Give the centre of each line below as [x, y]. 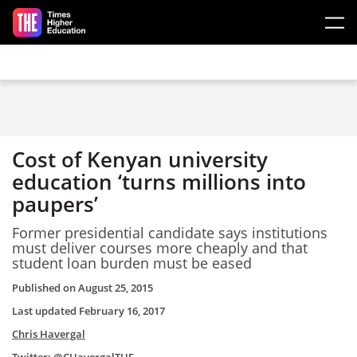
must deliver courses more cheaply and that [160, 247]
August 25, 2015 [116, 288]
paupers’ [55, 204]
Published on [45, 288]
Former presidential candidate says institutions [170, 232]
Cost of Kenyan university [140, 159]
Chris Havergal [49, 334]
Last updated [45, 311]
